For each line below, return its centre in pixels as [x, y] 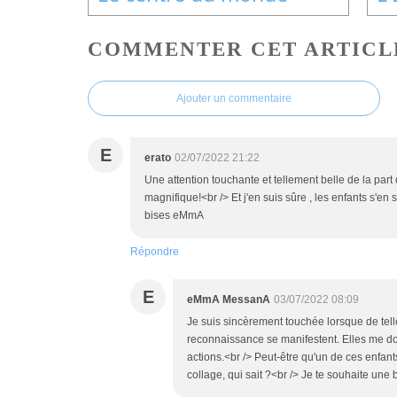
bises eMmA [174, 215]
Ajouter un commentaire [234, 98]
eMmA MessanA [229, 299]
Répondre [155, 251]
